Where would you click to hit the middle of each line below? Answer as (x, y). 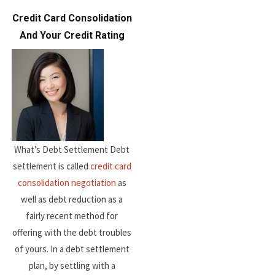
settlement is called (51, 166)
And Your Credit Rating (72, 35)
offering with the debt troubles (72, 232)
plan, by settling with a (72, 265)
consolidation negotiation (67, 182)
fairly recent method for (72, 215)
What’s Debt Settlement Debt (72, 149)
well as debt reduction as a (72, 199)
